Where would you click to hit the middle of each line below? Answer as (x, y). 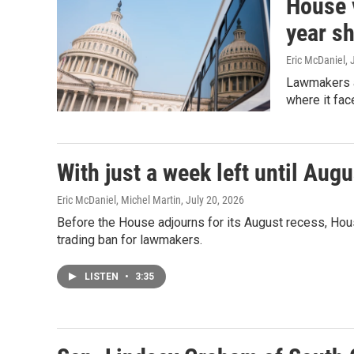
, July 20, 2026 (213, 200)
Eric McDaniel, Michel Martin (119, 200)
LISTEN (103, 277)
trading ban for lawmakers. (130, 240)
